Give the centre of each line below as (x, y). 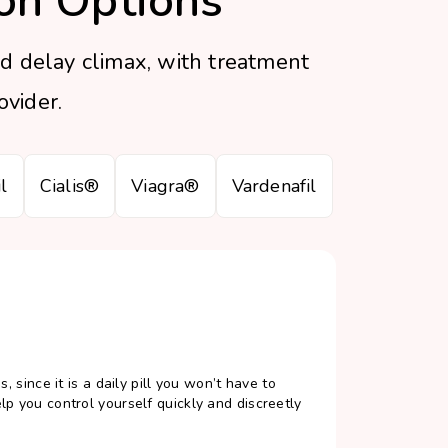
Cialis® (69, 186)
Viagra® (165, 186)
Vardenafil (274, 186)
